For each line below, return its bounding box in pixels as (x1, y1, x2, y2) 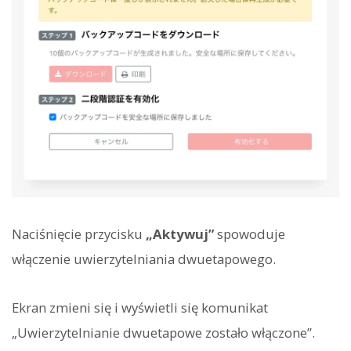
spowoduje (214, 224, 285, 243)
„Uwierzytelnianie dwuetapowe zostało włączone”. (12, 323, 315, 342)
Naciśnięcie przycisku (12, 224, 146, 243)
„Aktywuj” (146, 224, 214, 243)
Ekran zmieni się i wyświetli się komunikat (12, 298, 268, 317)
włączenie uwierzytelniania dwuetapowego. (12, 249, 276, 268)
